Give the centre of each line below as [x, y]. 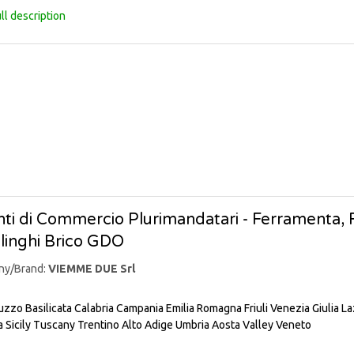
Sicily [18, 325]
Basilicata [49, 309]
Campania [140, 309]
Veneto [294, 325]
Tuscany [54, 325]
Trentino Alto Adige [125, 325]
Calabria [94, 309]
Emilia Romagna [204, 309]
